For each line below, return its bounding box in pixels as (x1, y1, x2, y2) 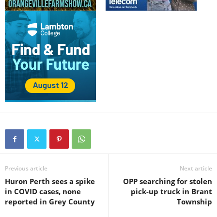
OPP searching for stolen (123, 176, 212, 186)
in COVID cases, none (5, 186, 81, 196)
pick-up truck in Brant (131, 186, 212, 196)
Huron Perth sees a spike (5, 176, 95, 186)
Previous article (5, 164, 47, 172)
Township (177, 196, 212, 206)
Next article (180, 164, 212, 172)
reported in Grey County (5, 196, 95, 206)
